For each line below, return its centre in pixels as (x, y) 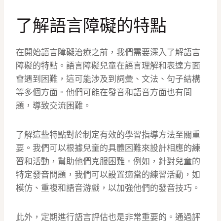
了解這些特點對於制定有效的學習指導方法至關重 (108, 135)
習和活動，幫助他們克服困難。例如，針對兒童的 (108, 162)
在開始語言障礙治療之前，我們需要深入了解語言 (108, 53)
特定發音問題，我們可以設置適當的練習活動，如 (108, 175)
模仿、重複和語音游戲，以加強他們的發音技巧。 (108, 188)
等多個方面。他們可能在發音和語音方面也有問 (104, 92)
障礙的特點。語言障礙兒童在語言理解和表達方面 (108, 66)
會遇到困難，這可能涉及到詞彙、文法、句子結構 (108, 79)
